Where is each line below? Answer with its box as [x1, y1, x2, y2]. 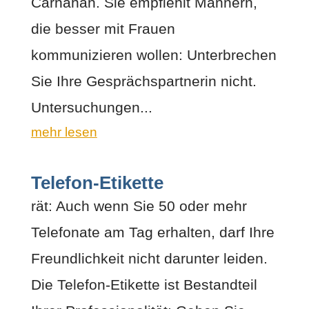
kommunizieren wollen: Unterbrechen [30, 46, 277, 63]
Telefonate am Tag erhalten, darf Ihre [30, 223, 275, 240]
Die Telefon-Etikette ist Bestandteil [30, 276, 257, 292]
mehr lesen [30, 124, 97, 139]
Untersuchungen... [30, 99, 152, 115]
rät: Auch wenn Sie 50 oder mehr [30, 197, 247, 214]
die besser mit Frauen [30, 20, 175, 37]
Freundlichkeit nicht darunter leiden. [30, 250, 268, 266]
